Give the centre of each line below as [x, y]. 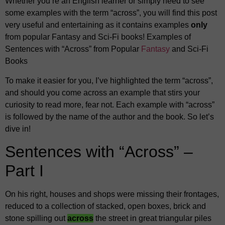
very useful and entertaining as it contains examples [98, 25]
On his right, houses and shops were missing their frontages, [112, 194]
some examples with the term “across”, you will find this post [111, 13]
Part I [24, 171]
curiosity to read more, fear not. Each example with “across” [110, 104]
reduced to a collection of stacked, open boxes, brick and [105, 206]
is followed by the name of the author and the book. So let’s [109, 117]
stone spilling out [36, 218]
